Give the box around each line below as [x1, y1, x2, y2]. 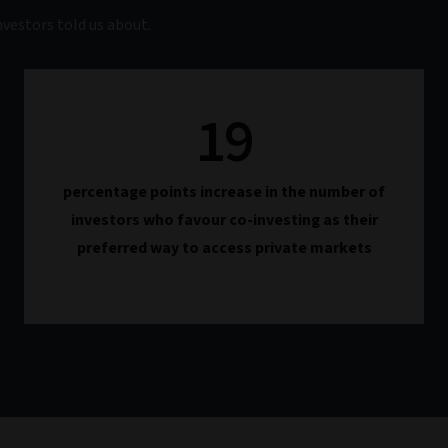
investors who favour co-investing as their [70, 209, 378, 231]
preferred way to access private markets [76, 237, 372, 259]
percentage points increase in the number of [63, 181, 385, 203]
